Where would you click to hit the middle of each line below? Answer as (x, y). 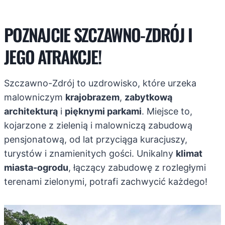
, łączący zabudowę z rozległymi (137, 167)
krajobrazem (92, 97)
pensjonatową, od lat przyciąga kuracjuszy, (96, 139)
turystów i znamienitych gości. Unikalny (90, 153)
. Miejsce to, (167, 111)
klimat (189, 153)
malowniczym (35, 97)
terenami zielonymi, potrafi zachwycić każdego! (106, 181)
